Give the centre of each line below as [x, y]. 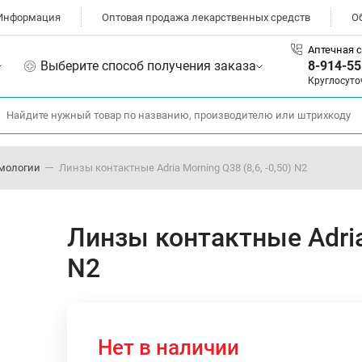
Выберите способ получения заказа [148, 65]
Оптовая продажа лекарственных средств [206, 17]
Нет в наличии [168, 347]
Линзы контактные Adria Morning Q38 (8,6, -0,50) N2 [183, 167]
